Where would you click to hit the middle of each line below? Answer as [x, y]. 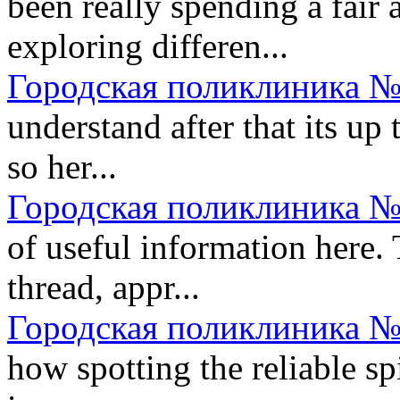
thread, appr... [104, 287]
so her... [62, 166]
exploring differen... [148, 46]
